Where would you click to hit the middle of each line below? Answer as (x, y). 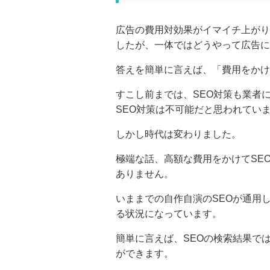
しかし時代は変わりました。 (178, 134)
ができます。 (145, 253)
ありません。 (145, 174)
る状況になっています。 (169, 214)
